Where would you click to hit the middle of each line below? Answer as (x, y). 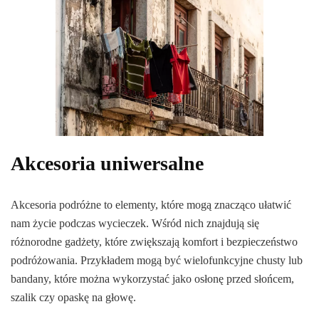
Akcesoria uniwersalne (107, 164)
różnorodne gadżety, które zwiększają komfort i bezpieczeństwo (154, 242)
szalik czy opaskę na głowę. (73, 298)
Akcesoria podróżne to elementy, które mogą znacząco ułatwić (151, 205)
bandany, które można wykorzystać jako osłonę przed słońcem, (152, 279)
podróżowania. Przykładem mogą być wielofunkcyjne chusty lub (157, 261)
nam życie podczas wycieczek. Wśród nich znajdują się (135, 224)
